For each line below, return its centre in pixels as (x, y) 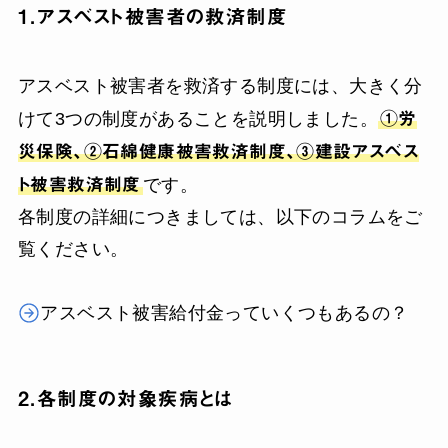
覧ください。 (73, 248)
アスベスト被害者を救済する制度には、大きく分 (220, 85)
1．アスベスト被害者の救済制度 (152, 17)
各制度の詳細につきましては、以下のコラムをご (220, 216)
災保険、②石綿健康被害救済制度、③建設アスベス (218, 150)
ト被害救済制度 (79, 183)
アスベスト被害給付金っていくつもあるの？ (224, 312)
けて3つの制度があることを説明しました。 (197, 118)
